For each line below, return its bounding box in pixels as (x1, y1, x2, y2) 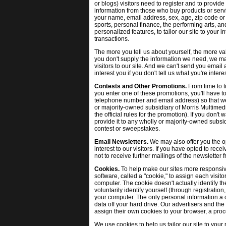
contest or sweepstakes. (94, 125, 160, 132)
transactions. (94, 35, 129, 42)
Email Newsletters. (94, 138, 148, 145)
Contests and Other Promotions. (94, 83, 187, 90)
